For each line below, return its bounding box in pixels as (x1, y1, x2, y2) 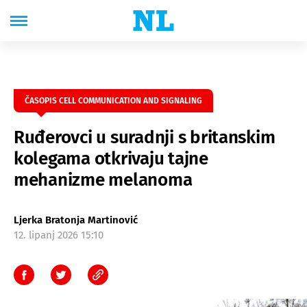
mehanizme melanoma (14, 169, 193, 191)
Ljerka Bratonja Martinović (14, 214, 138, 226)
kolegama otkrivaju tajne (14, 148, 208, 169)
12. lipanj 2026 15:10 (14, 229, 103, 241)
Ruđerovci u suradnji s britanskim (14, 127, 275, 148)
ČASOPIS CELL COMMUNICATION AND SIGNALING (25, 96, 202, 106)
